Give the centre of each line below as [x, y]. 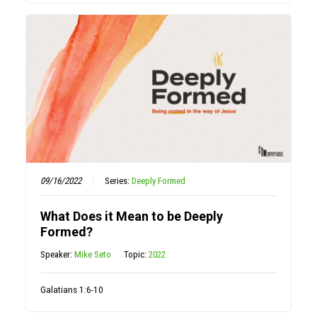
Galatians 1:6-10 [72, 290]
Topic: [137, 255]
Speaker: [58, 255]
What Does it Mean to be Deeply [132, 217]
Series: [119, 181]
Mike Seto [93, 255]
